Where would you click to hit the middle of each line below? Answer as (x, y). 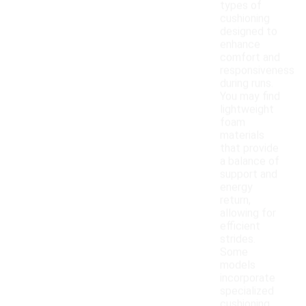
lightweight (247, 109)
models (238, 265)
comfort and (250, 57)
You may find (250, 96)
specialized (247, 291)
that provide (249, 148)
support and (249, 174)
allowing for (248, 213)
